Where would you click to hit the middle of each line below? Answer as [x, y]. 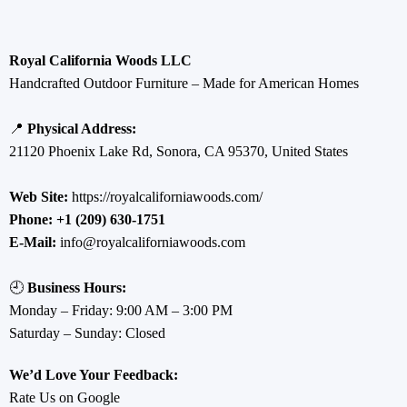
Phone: [30, 219]
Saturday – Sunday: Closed [87, 333]
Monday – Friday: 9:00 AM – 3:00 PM [120, 310]
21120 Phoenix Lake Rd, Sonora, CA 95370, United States [178, 151]
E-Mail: [32, 242]
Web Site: [38, 196]
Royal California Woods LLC [100, 60]
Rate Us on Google [64, 397]
